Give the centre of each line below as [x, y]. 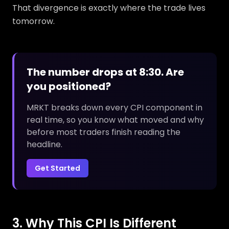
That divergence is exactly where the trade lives [109, 8]
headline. [44, 144]
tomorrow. [33, 21]
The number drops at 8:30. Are [105, 72]
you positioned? [69, 86]
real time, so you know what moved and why [115, 120]
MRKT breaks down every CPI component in [114, 108]
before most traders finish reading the [104, 132]
